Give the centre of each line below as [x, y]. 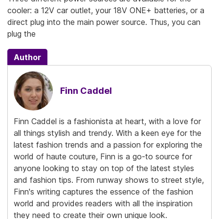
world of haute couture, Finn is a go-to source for [103, 157]
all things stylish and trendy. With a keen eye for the [108, 133]
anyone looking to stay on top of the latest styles [104, 168]
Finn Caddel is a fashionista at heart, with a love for [107, 121]
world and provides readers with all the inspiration [103, 204]
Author [27, 57]
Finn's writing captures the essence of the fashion [103, 192]
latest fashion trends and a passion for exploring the [108, 145]
